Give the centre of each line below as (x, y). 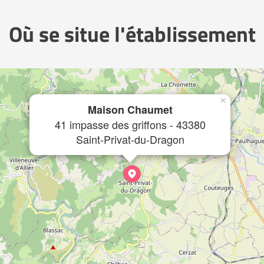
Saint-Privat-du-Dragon (130, 139)
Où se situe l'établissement (132, 34)
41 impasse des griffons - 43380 (130, 124)
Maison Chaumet (130, 110)
